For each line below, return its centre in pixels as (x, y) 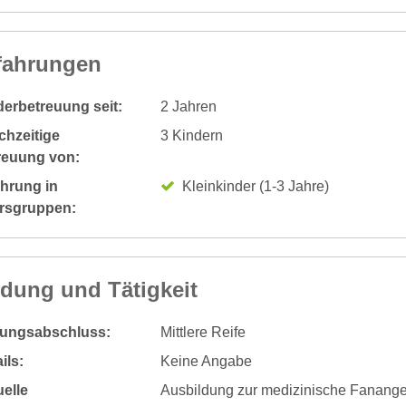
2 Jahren (188, 106)
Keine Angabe (206, 361)
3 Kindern (191, 135)
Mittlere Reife (203, 332)
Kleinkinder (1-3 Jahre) (255, 186)
